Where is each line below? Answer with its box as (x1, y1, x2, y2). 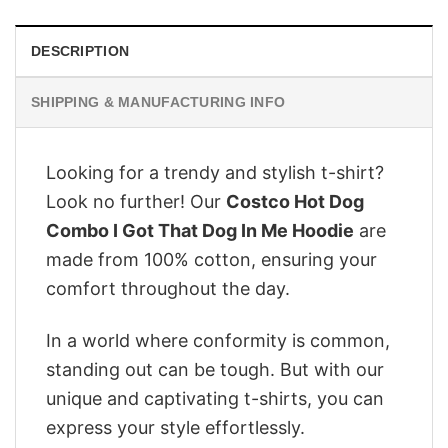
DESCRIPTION (31, 42, 130, 59)
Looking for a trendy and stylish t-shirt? (46, 161, 384, 183)
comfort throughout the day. (46, 277, 290, 299)
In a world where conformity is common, (46, 330, 390, 352)
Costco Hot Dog (226, 190, 364, 212)
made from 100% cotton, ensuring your (46, 248, 377, 270)
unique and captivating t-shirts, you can (46, 388, 384, 410)
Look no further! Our (46, 190, 226, 212)
